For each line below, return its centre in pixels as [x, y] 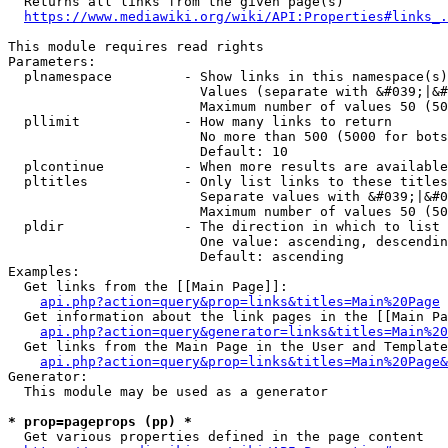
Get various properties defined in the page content [216, 436]
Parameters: [52, 61]
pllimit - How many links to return [200, 121]
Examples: [44, 271]
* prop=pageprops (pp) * [100, 421]
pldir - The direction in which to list [224, 226]
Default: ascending [176, 256]
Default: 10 [148, 151]
